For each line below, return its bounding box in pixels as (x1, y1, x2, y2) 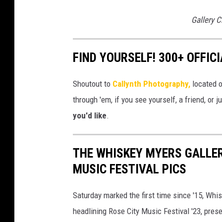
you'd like (73, 110, 107, 120)
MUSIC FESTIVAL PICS (73, 162, 186, 177)
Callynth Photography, (112, 78, 190, 89)
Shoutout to (73, 78, 112, 89)
